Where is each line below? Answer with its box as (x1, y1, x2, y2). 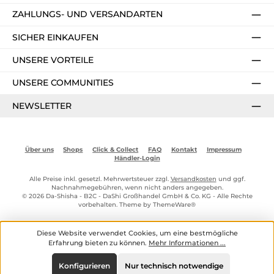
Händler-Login (114, 155, 160, 161)
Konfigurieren (59, 261, 111, 270)
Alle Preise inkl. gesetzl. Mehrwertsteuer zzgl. (29, 176, 171, 182)
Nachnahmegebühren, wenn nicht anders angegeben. (51, 184, 223, 191)
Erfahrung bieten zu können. (48, 238, 149, 247)
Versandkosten (170, 176, 217, 182)
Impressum (206, 146, 242, 153)
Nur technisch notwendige (125, 261, 224, 270)
